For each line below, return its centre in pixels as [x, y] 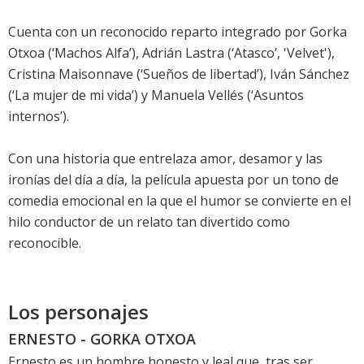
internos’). [39, 117]
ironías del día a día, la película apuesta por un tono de [173, 180]
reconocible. [45, 243]
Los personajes [78, 312]
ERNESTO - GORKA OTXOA [102, 339]
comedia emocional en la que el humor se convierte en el [180, 201]
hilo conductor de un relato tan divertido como [149, 222]
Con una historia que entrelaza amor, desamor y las [165, 159]
